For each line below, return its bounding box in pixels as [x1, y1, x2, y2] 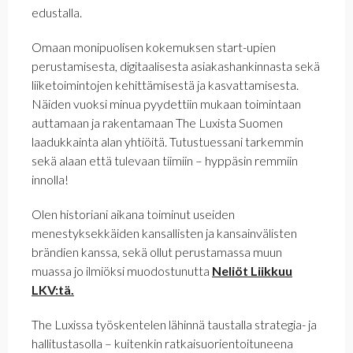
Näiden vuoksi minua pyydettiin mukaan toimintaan [32, 95, 301, 111]
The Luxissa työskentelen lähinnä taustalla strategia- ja [32, 316, 317, 332]
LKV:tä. [32, 281, 74, 297]
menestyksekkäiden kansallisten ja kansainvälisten [32, 225, 297, 240]
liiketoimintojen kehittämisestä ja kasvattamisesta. [32, 76, 299, 92]
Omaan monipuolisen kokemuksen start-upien [32, 39, 276, 54]
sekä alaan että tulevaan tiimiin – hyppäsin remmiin [32, 152, 298, 168]
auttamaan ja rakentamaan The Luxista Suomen [32, 114, 283, 130]
